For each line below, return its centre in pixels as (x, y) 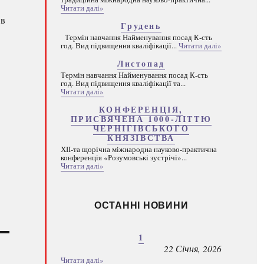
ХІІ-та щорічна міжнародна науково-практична (139, 149)
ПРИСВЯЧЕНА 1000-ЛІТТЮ (141, 119)
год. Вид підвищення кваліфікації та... (123, 83)
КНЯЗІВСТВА (141, 138)
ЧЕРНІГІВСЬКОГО (141, 128)
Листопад (141, 63)
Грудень (141, 26)
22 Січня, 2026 (193, 248)
